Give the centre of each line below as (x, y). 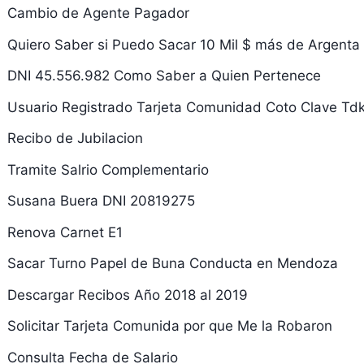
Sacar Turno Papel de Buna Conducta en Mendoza (172, 263)
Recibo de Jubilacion (75, 138)
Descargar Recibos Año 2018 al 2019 (127, 295)
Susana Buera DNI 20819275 (101, 201)
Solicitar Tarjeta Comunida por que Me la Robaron (169, 326)
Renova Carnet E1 (65, 232)
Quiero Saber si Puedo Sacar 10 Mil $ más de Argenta (183, 44)
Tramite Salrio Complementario (108, 169)
